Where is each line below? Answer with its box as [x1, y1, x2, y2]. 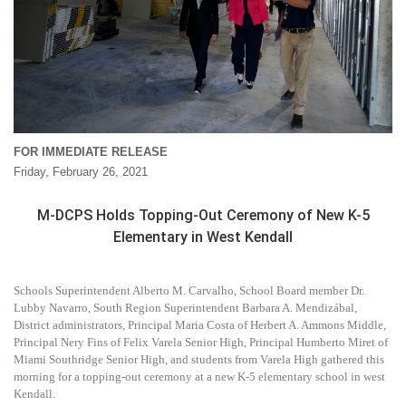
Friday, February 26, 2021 [14, 164, 148, 179]
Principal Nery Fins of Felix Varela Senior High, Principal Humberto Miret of [14, 334, 388, 349]
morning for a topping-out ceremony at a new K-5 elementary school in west [14, 369, 385, 383]
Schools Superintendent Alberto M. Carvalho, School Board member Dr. [14, 283, 364, 297]
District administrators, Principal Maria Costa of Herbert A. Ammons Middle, [14, 317, 386, 332]
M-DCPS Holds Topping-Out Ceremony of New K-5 [36, 206, 370, 224]
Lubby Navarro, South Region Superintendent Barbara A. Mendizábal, [14, 300, 357, 314]
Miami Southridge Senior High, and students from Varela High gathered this [14, 352, 384, 366]
